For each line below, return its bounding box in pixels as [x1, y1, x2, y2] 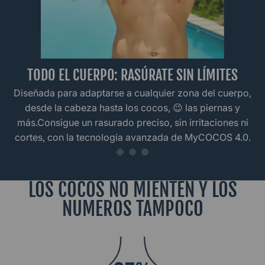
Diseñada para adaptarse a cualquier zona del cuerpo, [14, 87, 251, 99]
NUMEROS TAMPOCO [62, 197, 203, 221]
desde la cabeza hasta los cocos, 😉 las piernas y [25, 102, 240, 114]
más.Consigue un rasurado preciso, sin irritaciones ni [17, 117, 248, 128]
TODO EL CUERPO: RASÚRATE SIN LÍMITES [27, 66, 238, 84]
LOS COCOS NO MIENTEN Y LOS [28, 178, 237, 202]
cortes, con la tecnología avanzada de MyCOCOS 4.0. [14, 131, 251, 143]
